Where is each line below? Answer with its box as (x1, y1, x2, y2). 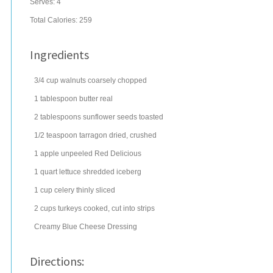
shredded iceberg (83, 168, 141, 176)
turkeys (58, 204, 82, 213)
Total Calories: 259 (30, 16, 92, 24)
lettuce (59, 168, 81, 176)
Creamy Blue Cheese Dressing (34, 222, 137, 231)
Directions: (30, 253, 84, 269)
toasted (139, 113, 163, 121)
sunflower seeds (83, 113, 137, 121)
